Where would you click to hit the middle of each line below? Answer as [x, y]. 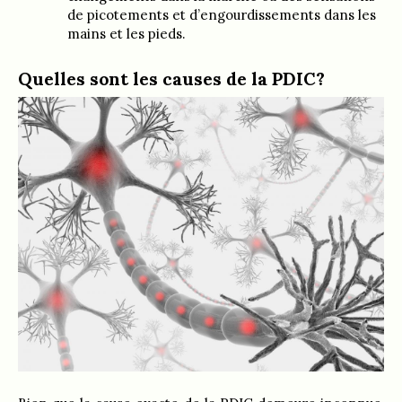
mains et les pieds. [127, 33]
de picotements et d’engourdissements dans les [222, 14]
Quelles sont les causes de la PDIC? [171, 78]
